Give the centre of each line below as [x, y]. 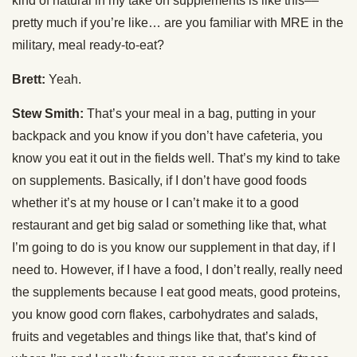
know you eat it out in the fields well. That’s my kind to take [176, 159]
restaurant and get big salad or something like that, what [169, 226]
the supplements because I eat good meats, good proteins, [176, 292]
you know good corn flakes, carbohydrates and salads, [165, 315]
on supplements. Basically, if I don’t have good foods [159, 181]
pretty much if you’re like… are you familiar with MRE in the [178, 23]
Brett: [29, 80]
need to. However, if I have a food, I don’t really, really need [177, 270]
